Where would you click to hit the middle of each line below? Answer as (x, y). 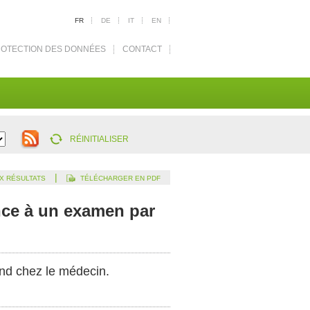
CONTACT (142, 49)
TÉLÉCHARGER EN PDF (120, 178)
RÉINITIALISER (99, 139)
